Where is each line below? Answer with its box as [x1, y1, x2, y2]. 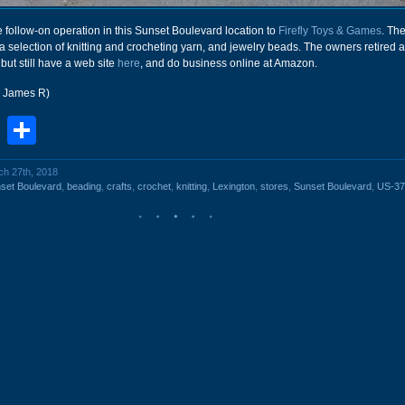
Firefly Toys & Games [278, 24, 381, 37]
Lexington [212, 181, 255, 192]
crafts [107, 181, 132, 192]
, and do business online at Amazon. [140, 57, 317, 70]
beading [67, 181, 101, 192]
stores [260, 181, 288, 192]
